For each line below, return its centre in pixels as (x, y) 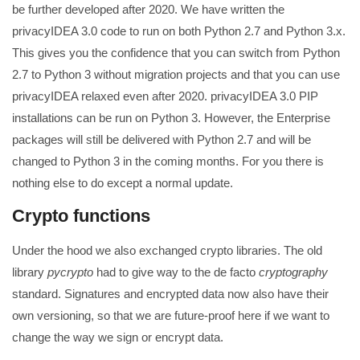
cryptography (293, 272)
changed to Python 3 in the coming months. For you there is (168, 162)
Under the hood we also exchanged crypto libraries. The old (167, 250)
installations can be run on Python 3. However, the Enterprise (171, 118)
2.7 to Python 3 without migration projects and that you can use (176, 75)
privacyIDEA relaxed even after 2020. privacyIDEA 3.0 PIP (165, 96)
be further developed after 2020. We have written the (148, 10)
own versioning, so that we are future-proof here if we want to (171, 315)
